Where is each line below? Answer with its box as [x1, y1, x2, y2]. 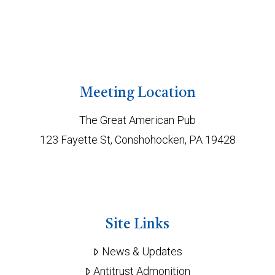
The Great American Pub [79, 114, 196, 127]
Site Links [106, 218, 169, 233]
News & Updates [101, 245, 182, 258]
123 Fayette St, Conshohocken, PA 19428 [39, 133, 236, 147]
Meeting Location [79, 87, 196, 101]
